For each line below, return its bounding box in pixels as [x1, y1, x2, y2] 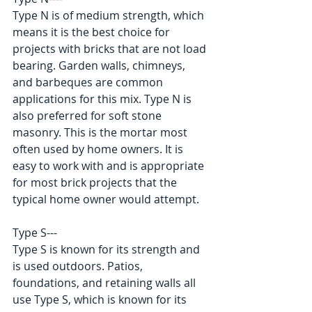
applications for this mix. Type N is [13, 91, 194, 107]
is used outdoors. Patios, [13, 258, 146, 274]
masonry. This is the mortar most [13, 125, 190, 140]
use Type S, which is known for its [13, 292, 189, 307]
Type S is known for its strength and [13, 242, 203, 257]
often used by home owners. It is [13, 141, 186, 157]
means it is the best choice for [13, 24, 173, 40]
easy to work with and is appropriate [13, 158, 207, 173]
